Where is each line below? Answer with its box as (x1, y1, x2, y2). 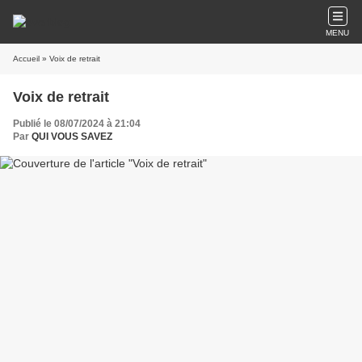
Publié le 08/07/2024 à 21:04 (13, 118, 141, 129)
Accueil (13, 54, 40, 63)
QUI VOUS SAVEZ (32, 131, 112, 142)
